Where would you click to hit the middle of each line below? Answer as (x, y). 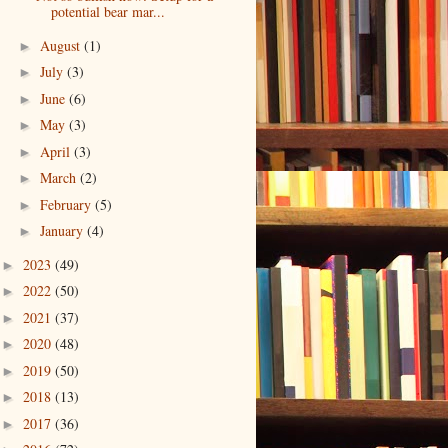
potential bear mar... (107, 12)
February (67, 204)
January (63, 231)
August (61, 45)
